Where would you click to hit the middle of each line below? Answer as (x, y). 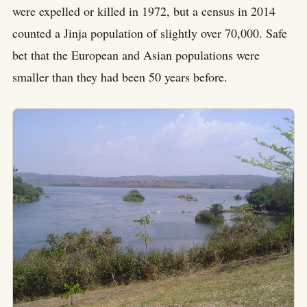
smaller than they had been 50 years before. (120, 77)
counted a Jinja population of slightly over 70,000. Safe (150, 33)
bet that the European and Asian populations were (136, 55)
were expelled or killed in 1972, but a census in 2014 (144, 11)
